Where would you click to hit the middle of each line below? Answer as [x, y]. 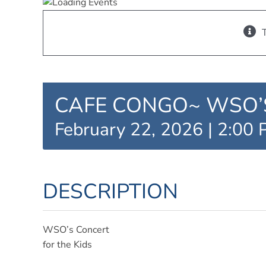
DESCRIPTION [110, 191]
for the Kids [67, 245]
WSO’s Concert [76, 230]
